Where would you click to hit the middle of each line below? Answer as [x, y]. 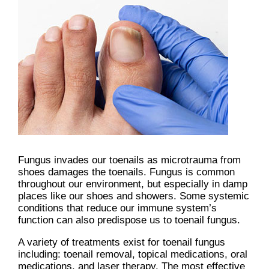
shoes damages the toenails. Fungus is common [126, 172]
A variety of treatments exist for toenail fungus [122, 243]
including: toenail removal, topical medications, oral [133, 255]
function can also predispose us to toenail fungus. [129, 220]
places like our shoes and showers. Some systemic [134, 196]
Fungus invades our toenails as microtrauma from [129, 160]
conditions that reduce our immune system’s [117, 208]
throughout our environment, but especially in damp [133, 184]
